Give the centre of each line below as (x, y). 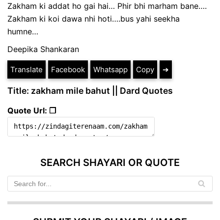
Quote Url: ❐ (32, 110)
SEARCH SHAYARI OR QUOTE (110, 162)
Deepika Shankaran (43, 49)
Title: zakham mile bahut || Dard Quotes (90, 90)
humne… (23, 31)
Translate (27, 69)
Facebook (68, 69)
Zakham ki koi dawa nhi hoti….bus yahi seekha (94, 18)
